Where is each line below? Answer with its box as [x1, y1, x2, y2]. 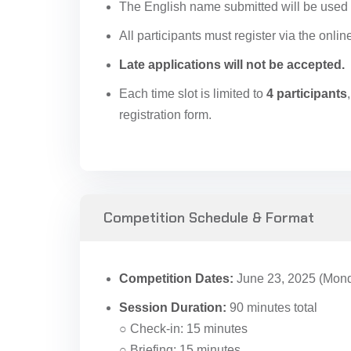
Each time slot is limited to [119, 87, 266, 100]
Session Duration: [119, 301, 226, 314]
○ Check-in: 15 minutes [119, 322, 248, 335]
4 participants [266, 87, 347, 100]
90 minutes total [226, 301, 317, 314]
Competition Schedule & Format [103, 208, 314, 227]
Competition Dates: [119, 272, 233, 285]
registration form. [119, 108, 212, 121]
